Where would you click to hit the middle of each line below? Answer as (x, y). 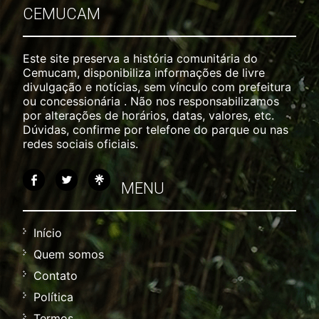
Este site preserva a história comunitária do (141, 58)
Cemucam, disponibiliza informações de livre (144, 72)
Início (48, 232)
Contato (56, 275)
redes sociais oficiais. (81, 143)
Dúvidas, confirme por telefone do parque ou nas (156, 129)
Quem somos (69, 254)
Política (54, 297)
